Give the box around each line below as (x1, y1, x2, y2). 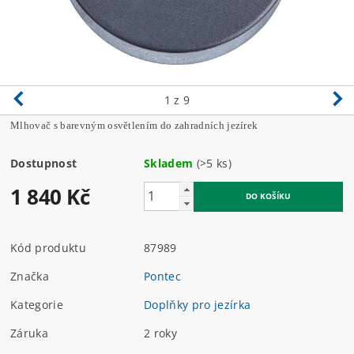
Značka (10, 268, 50, 284)
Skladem (144, 155, 194, 171)
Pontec (144, 268, 182, 284)
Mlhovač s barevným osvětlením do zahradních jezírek (10, 119, 258, 131)
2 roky (144, 325, 178, 341)
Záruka (10, 325, 49, 341)
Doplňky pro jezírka (144, 296, 251, 312)
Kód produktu (10, 239, 86, 255)
